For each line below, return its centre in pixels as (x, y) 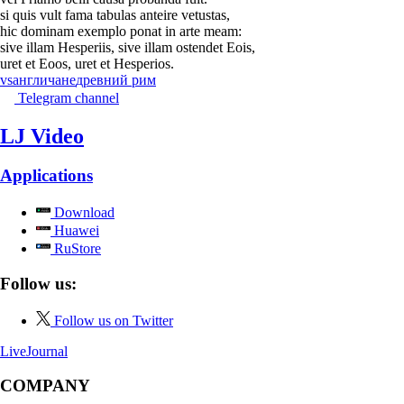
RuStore (76, 249)
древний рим (116, 79)
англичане (44, 79)
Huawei (75, 231)
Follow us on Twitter (114, 320)
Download (83, 213)
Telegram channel (69, 97)
